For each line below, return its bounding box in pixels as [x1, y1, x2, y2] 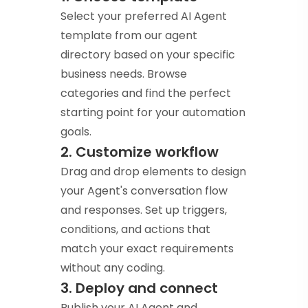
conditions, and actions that [60, 221, 210, 238]
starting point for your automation [60, 104, 245, 121]
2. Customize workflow [60, 142, 219, 162]
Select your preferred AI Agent [60, 8, 227, 25]
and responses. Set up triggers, [60, 202, 227, 219]
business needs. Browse [60, 66, 187, 82]
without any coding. [60, 260, 165, 276]
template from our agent [60, 27, 197, 44]
